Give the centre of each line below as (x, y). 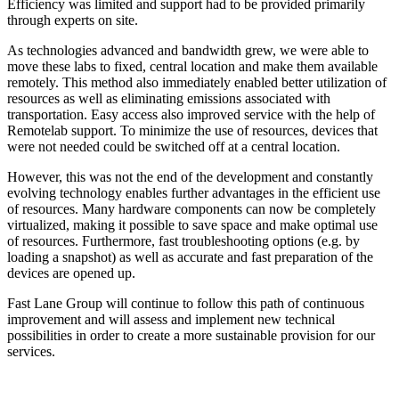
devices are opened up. (71, 273)
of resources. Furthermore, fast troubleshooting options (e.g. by (183, 241)
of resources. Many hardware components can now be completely (191, 209)
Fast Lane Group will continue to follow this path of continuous (186, 304)
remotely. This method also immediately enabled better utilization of (197, 83)
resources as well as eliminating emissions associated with (169, 99)
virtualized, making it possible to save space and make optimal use (192, 225)
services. (31, 352)
